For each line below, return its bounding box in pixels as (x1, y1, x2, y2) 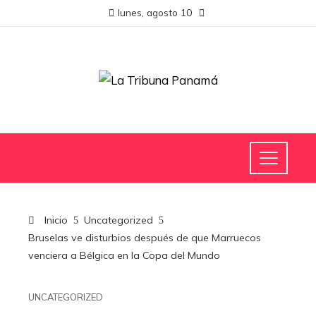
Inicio (42, 214, 68, 226)
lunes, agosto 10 (117, 6, 192, 18)
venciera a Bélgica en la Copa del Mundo (28, 249, 220, 262)
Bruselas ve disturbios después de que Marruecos (28, 231, 261, 244)
